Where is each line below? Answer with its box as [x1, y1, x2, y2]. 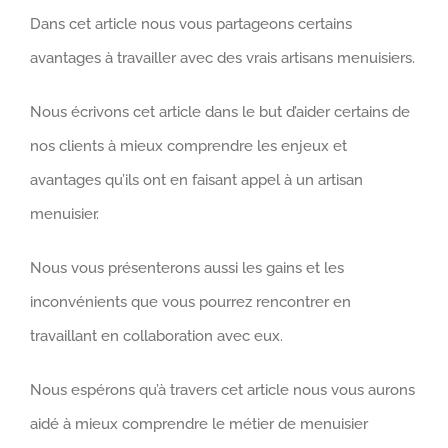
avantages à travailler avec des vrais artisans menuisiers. [30, 48, 415, 67]
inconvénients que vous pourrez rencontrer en [30, 292, 351, 311]
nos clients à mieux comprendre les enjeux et [30, 136, 347, 155]
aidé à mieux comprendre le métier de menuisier [30, 414, 368, 433]
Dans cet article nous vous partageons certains [30, 14, 352, 33]
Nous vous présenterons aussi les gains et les [30, 258, 344, 277]
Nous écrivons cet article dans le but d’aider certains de [30, 102, 410, 121]
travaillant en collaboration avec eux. [30, 326, 283, 345]
